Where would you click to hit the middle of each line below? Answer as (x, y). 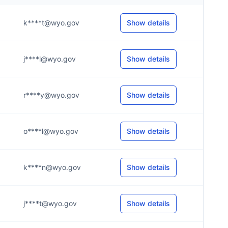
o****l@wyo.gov (51, 131)
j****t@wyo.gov (50, 203)
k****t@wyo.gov (51, 23)
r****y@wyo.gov (51, 95)
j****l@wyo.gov (50, 59)
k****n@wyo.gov (52, 167)
